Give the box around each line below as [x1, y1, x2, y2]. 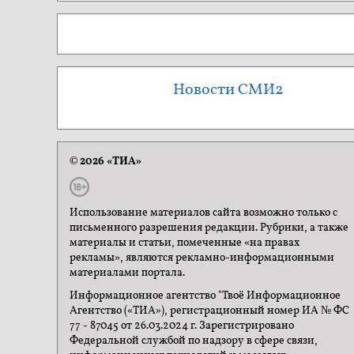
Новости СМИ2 [173, 78, 284, 101]
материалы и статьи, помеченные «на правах [70, 235, 299, 250]
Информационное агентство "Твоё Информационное [70, 288, 341, 303]
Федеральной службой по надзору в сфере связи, [70, 333, 318, 348]
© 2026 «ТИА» [70, 153, 141, 169]
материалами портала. [70, 265, 185, 281]
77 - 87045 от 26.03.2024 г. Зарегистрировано [70, 318, 294, 333]
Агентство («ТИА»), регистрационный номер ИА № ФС [70, 303, 349, 318]
